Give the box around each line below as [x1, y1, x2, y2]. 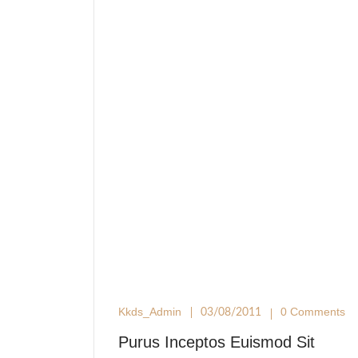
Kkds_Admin [118, 305, 181, 318]
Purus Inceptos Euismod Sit [118, 333, 315, 351]
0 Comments [280, 305, 345, 318]
